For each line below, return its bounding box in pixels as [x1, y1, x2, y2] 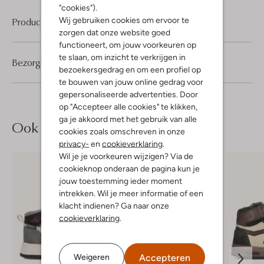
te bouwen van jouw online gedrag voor [59, 77, 203, 86]
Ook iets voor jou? [12, 117, 119, 138]
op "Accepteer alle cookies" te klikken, [59, 101, 197, 111]
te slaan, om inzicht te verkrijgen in [59, 52, 186, 61]
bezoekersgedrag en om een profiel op [59, 64, 201, 74]
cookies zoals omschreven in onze [59, 126, 185, 136]
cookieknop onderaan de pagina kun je [59, 163, 200, 173]
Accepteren [139, 252, 190, 263]
